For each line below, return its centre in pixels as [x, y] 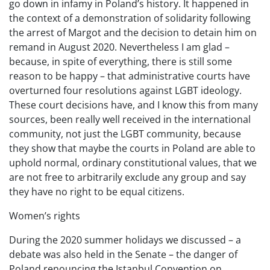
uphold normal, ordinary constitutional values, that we [133, 163]
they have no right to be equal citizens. [97, 192]
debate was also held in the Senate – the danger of [123, 254]
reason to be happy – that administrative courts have [130, 76]
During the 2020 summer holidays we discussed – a [125, 240]
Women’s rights [45, 216]
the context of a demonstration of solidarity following [130, 18]
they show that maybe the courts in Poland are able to [132, 148]
